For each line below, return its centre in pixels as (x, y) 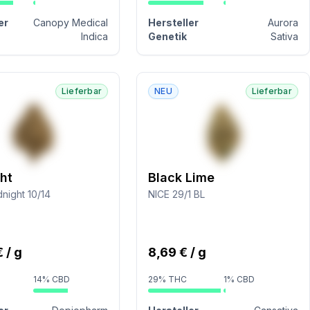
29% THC (168, 279)
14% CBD (51, 279)
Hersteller (174, 22)
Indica (95, 36)
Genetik (168, 36)
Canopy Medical (71, 22)
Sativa (284, 36)
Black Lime (182, 177)
